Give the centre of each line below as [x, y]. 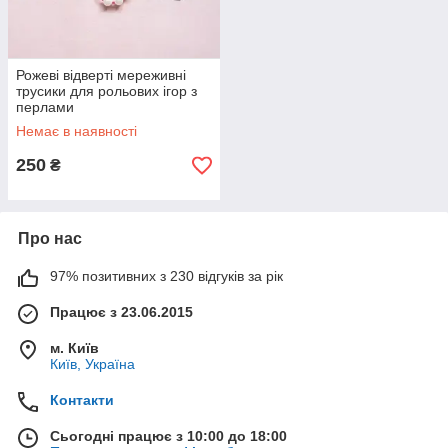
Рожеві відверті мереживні [101, 75]
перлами [45, 107]
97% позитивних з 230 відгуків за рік [166, 276]
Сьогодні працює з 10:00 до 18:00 [168, 436]
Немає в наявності [76, 131]
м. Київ [74, 348]
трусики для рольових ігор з [106, 91]
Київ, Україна [92, 364]
